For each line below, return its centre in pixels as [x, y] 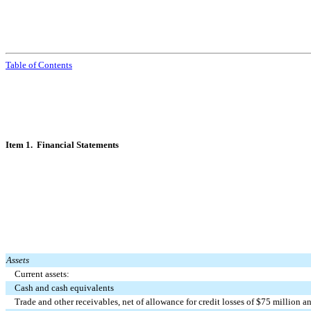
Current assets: [42, 274]
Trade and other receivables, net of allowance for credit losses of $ [138, 302]
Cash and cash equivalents [65, 288]
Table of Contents [39, 65]
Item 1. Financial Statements [62, 145]
